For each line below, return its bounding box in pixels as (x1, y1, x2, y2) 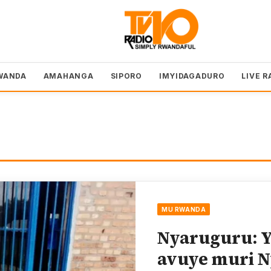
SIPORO (110, 71, 142, 80)
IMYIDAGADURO (158, 71, 225, 80)
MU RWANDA (162, 205, 206, 213)
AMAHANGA (43, 71, 94, 80)
